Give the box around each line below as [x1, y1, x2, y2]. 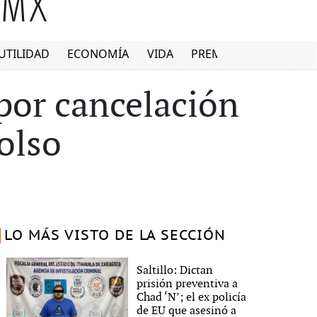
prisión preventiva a [137, 277, 238, 291]
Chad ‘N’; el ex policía [137, 290, 247, 304]
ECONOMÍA [67, 46, 129, 62]
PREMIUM [191, 46, 246, 62]
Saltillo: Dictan [137, 263, 214, 277]
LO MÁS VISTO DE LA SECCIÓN [4, 228, 226, 243]
